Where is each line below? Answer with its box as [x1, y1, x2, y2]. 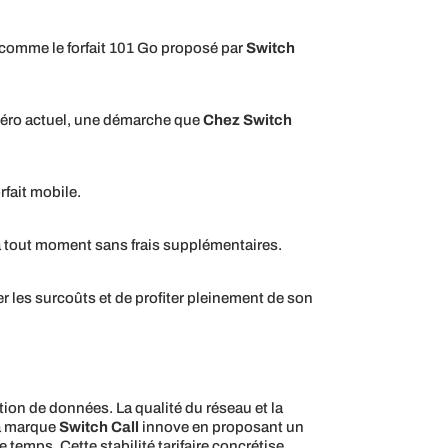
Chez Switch [203, 112, 293, 129]
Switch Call [59, 419, 140, 436]
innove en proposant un [139, 419, 305, 436]
